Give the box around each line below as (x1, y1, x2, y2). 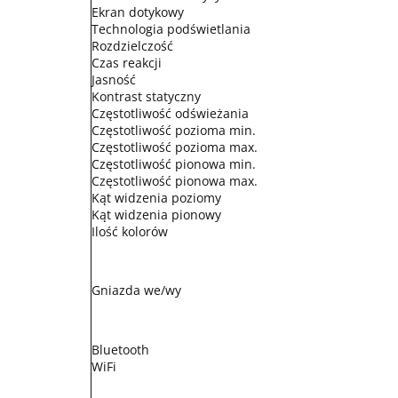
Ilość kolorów (92, 223, 168, 240)
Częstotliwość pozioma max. (92, 139, 258, 155)
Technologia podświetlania (92, 20, 251, 37)
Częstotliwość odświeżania (92, 105, 249, 122)
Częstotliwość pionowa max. (92, 172, 258, 189)
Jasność (92, 71, 136, 88)
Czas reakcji (92, 54, 162, 71)
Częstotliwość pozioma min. (92, 122, 256, 139)
